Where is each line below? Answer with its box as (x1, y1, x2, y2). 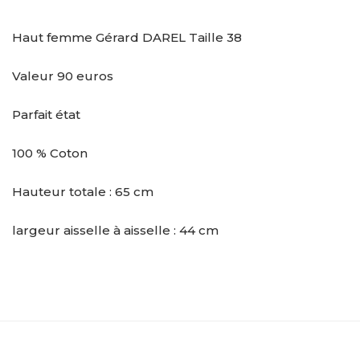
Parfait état (12, 106, 80, 122)
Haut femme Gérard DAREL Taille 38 (12, 29, 242, 45)
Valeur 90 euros (12, 67, 113, 84)
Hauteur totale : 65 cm (12, 183, 153, 199)
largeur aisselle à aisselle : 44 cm (12, 222, 219, 238)
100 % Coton (12, 145, 88, 161)
